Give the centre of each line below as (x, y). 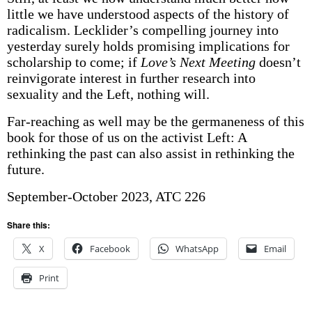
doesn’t (278, 62)
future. (25, 169)
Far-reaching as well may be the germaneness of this (155, 121)
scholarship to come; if (73, 62)
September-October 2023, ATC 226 (106, 196)
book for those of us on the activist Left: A (126, 137)
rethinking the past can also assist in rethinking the (150, 153)
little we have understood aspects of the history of (148, 14)
